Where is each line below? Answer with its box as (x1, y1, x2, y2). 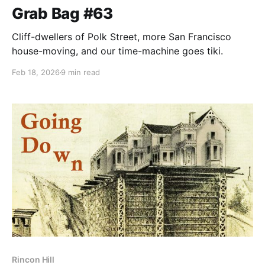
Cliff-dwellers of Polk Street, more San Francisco (12, 31, 231, 43)
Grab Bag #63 (12, 4, 113, 23)
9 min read (61, 67, 100, 77)
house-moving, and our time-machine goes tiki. (12, 45, 223, 57)
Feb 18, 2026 (12, 67, 60, 77)
